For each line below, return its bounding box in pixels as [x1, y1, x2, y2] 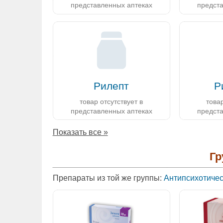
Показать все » [52, 128, 108, 137]
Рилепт [94, 80, 129, 92]
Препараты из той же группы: [52, 173, 162, 182]
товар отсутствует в [80, 97, 143, 106]
